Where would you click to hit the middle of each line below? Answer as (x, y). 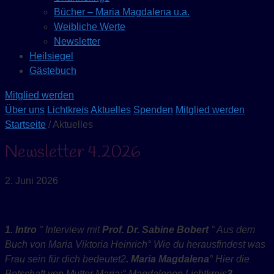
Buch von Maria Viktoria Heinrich (76, 245)
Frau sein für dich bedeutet (63, 259)
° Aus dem (233, 230)
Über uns (25, 110)
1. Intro (22, 230)
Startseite (25, 124)
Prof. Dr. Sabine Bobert (157, 230)
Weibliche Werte (90, 27)
